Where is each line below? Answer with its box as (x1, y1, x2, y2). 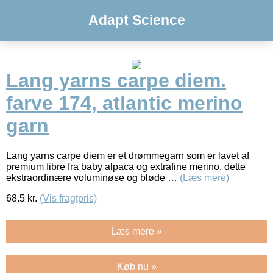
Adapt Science (88, 12, 185, 28)
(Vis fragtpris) (40, 193, 97, 204)
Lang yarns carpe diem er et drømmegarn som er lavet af (6, 150, 249, 161)
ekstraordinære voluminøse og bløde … (6, 172, 180, 183)
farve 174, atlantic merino (6, 92, 243, 115)
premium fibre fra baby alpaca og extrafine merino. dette (6, 161, 246, 172)
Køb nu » (116, 261, 157, 272)
